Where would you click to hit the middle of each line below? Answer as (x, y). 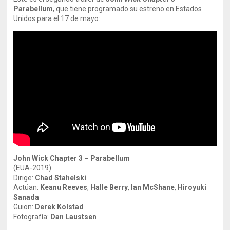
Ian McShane (153, 187)
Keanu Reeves (64, 187)
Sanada (26, 197)
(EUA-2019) (33, 168)
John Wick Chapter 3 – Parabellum (72, 158)
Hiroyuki (192, 187)
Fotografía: (32, 216)
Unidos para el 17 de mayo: (57, 18)
